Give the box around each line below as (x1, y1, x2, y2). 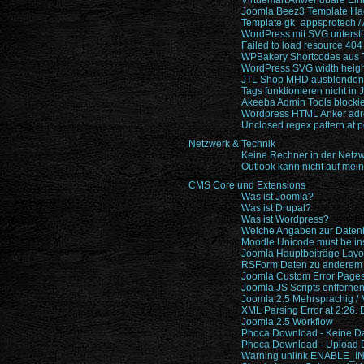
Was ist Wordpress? (241, 214, 329, 225)
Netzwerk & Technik (188, 138, 275, 149)
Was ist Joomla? (241, 191, 314, 202)
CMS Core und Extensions (188, 180, 305, 191)
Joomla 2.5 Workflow (241, 316, 333, 327)
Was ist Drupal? (241, 202, 311, 214)
